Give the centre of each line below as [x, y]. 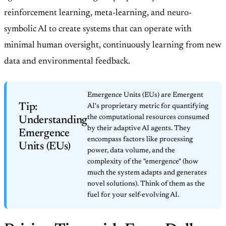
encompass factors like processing [140, 140]
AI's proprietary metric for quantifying [148, 107]
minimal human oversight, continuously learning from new [113, 46]
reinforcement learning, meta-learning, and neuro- [98, 13]
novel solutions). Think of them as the [146, 184]
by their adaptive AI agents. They [139, 129]
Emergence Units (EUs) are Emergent [146, 96]
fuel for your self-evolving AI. [133, 195]
